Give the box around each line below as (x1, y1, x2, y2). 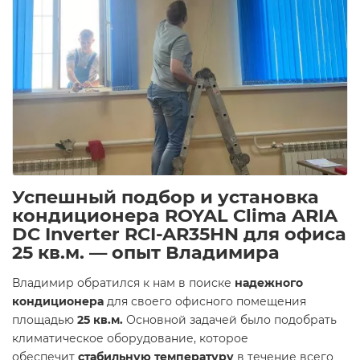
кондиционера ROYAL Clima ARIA (12, 204, 337, 227)
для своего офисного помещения (104, 294, 306, 309)
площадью (12, 313, 77, 327)
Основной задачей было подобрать (123, 313, 337, 327)
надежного (235, 276, 303, 290)
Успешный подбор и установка (12, 186, 319, 208)
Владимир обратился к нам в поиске (12, 276, 235, 290)
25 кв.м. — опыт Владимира (12, 241, 280, 264)
